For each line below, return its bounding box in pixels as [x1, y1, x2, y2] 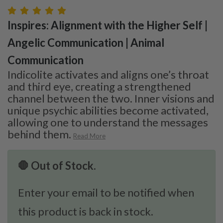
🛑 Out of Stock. [18, 158, 96, 172]
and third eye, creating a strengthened [7, 79, 191, 93]
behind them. [7, 127, 71, 141]
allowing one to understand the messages [7, 115, 208, 129]
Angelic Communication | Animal [7, 35, 164, 49]
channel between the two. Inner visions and [7, 91, 215, 105]
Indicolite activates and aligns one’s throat [7, 67, 209, 81]
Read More [73, 131, 106, 140]
